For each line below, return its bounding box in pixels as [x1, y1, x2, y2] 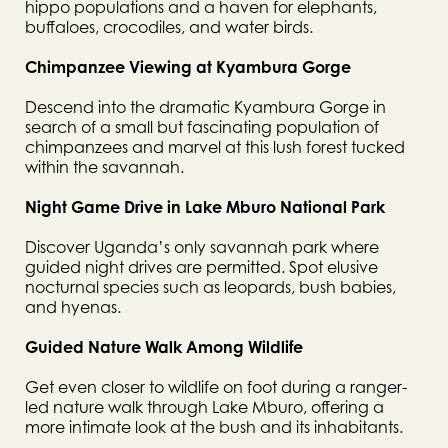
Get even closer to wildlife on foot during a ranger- [25, 377, 407, 397]
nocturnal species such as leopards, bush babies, [25, 277, 396, 297]
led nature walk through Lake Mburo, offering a [25, 397, 384, 417]
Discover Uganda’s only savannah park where [25, 237, 379, 257]
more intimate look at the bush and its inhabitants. [25, 417, 403, 437]
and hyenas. [25, 297, 121, 317]
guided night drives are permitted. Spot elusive [25, 257, 378, 277]
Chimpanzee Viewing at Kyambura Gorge [25, 57, 351, 77]
